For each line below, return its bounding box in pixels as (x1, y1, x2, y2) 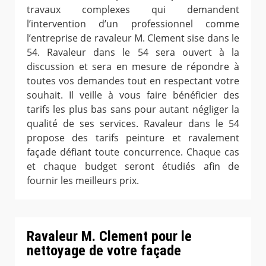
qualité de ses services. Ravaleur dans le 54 (27, 117, 239, 131)
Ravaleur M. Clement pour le (27, 228, 192, 245)
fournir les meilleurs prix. (27, 174, 139, 188)
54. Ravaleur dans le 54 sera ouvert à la (27, 46, 239, 59)
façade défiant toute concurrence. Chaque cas (27, 145, 239, 159)
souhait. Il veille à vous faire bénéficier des (27, 88, 239, 102)
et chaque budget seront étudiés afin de (27, 160, 239, 173)
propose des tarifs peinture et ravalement (27, 131, 239, 145)
